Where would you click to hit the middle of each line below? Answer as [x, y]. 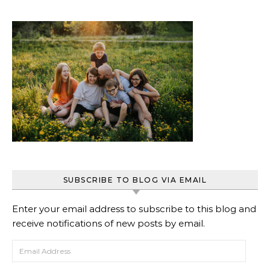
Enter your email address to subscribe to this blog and [134, 209]
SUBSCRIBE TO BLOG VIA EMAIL [135, 180]
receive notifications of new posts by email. [108, 223]
